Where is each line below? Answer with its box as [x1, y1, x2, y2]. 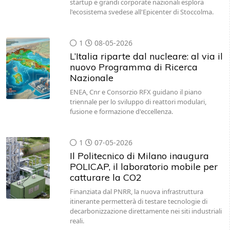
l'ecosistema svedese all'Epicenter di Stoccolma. [69, 7, 214, 16]
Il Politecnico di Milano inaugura [69, 150, 209, 162]
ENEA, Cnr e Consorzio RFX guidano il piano [69, 87, 202, 97]
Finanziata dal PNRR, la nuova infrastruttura [69, 187, 203, 196]
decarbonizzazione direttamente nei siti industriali [69, 206, 222, 216]
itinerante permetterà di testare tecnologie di [69, 197, 207, 206]
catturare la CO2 [69, 171, 142, 183]
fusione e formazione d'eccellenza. [69, 107, 173, 116]
